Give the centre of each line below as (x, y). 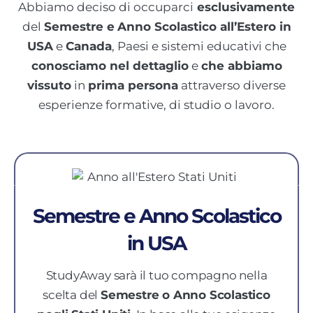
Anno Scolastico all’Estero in (204, 26)
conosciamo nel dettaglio (110, 65)
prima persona (133, 85)
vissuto (49, 85)
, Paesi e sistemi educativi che (199, 46)
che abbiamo (241, 65)
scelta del (72, 295)
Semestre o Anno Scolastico (185, 295)
